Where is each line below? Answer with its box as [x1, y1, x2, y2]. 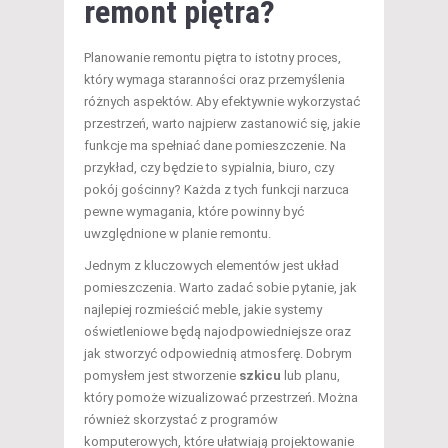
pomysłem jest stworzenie [84, 368, 239, 384]
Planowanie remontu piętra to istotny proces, [84, 50, 341, 66]
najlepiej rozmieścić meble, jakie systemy [84, 302, 322, 318]
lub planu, [281, 368, 340, 384]
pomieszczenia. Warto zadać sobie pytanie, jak [84, 280, 357, 296]
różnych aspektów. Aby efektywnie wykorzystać [84, 94, 360, 110]
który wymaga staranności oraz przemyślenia [84, 72, 345, 88]
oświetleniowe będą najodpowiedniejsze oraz [84, 324, 351, 340]
